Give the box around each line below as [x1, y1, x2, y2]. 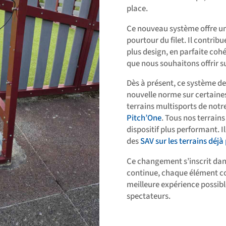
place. [126, 2, 148, 15]
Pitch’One [126, 112, 161, 125]
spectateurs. [126, 190, 171, 203]
